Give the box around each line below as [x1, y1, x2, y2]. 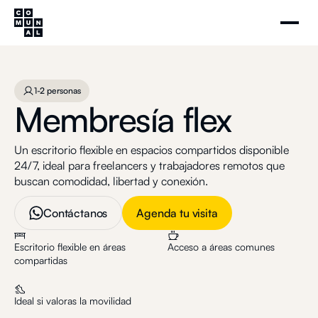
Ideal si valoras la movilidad [14, 295, 131, 307]
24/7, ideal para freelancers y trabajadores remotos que [14, 158, 285, 172]
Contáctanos [43, 206, 108, 220]
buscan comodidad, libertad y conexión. [14, 174, 208, 188]
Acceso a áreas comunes [168, 241, 275, 253]
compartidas [14, 254, 67, 266]
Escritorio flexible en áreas [14, 241, 126, 253]
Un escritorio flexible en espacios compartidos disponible [14, 143, 289, 157]
